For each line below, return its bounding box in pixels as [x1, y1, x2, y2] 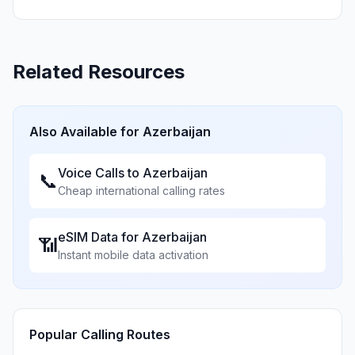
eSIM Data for [58, 229, 142, 245]
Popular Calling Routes [29, 326, 170, 342]
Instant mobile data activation [58, 248, 208, 261]
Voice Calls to [58, 165, 143, 181]
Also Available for [29, 124, 143, 139]
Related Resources [13, 60, 185, 83]
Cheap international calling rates [58, 184, 225, 197]
